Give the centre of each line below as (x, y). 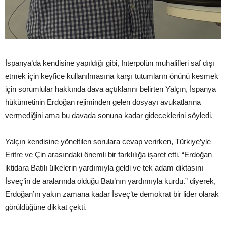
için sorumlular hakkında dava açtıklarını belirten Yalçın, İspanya (110, 89)
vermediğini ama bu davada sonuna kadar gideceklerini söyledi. (109, 115)
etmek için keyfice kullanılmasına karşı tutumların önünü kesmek (112, 76)
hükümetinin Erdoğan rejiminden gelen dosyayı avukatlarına (103, 102)
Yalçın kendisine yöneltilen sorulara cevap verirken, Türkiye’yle (108, 141)
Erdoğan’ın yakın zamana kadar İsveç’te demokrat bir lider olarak (112, 194)
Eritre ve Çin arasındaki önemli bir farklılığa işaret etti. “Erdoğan (108, 154)
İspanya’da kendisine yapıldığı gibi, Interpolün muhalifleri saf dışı (110, 63)
